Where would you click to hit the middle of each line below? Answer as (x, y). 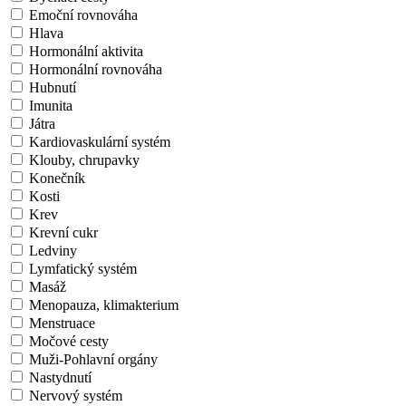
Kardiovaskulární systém (100, 141)
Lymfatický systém (83, 268)
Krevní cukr (63, 232)
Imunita (51, 105)
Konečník (57, 178)
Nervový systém (76, 395)
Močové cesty (69, 341)
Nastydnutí (60, 377)
